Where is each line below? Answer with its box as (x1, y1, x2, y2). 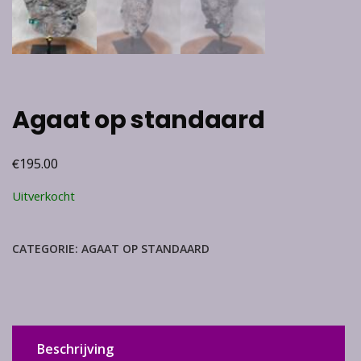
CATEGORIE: (12, 240, 81, 256)
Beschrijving (37, 339, 114, 358)
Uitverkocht (12, 187, 75, 204)
